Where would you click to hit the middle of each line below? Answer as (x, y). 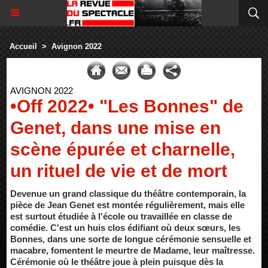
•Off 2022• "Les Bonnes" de (127, 106)
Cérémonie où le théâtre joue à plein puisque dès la (117, 262)
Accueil (23, 46)
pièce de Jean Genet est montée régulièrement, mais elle (127, 205)
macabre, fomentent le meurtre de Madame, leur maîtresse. (133, 250)
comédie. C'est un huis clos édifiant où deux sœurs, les (125, 228)
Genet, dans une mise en (115, 128)
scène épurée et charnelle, (123, 149)
